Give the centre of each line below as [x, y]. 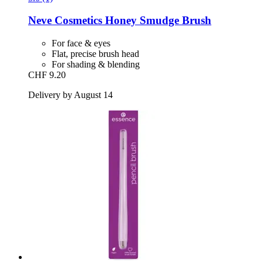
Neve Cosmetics [65, 21]
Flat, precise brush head [95, 53]
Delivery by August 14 [70, 95]
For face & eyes [81, 43]
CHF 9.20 [47, 75]
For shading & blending [96, 64]
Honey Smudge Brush [157, 21]
